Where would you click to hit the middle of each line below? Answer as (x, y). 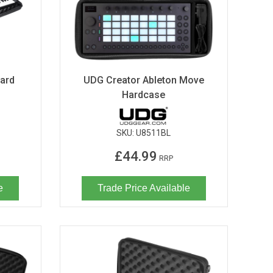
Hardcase (144, 94)
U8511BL (154, 133)
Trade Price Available (144, 188)
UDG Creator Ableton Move (144, 80)
